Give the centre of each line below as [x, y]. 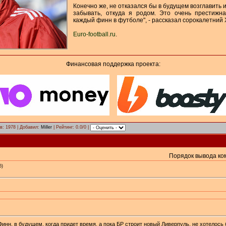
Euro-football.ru [94, 34]
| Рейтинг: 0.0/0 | [71, 127]
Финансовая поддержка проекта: [113, 64]
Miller [46, 127]
